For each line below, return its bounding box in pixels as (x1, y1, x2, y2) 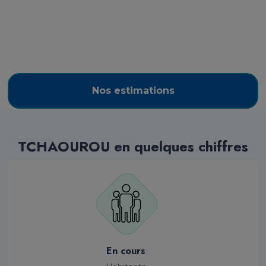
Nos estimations (91, 84, 175, 96)
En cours (106, 243, 145, 258)
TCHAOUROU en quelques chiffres (18, 135, 248, 157)
